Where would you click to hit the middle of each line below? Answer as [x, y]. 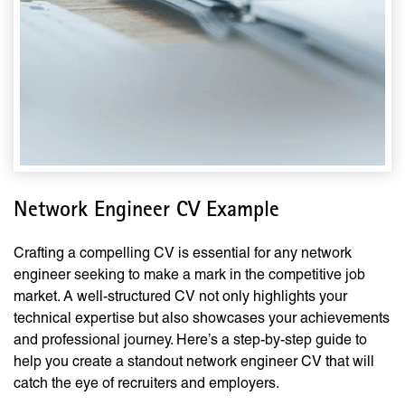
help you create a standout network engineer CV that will [194, 362]
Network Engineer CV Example [146, 212]
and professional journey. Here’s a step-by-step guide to [190, 340]
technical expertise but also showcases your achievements [202, 318]
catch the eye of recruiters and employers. [146, 383]
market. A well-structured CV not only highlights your [180, 297]
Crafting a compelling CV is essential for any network [183, 253]
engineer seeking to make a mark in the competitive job [189, 275]
